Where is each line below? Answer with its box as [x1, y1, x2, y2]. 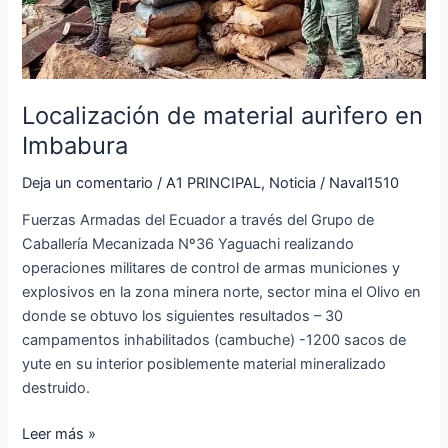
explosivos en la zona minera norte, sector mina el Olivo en [22, 283, 422, 302]
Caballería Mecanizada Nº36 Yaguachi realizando [22, 235, 355, 254]
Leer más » [22, 424, 97, 443]
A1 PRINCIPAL [166, 173, 262, 192]
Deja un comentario [22, 173, 154, 192]
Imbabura [22, 130, 129, 160]
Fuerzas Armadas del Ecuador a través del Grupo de [22, 211, 375, 230]
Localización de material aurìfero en [22, 100, 424, 130]
